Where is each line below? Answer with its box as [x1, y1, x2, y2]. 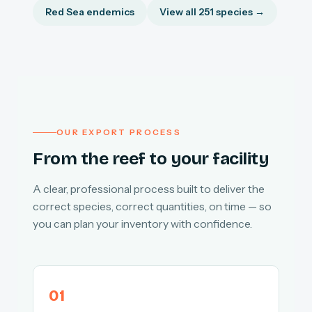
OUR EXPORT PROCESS [56, 127, 181, 138]
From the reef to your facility [33, 148, 270, 170]
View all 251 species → [159, 6, 265, 18]
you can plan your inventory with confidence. [33, 217, 252, 231]
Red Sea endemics [45, 6, 134, 18]
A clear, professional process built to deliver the [33, 182, 265, 196]
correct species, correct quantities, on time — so [33, 199, 272, 213]
